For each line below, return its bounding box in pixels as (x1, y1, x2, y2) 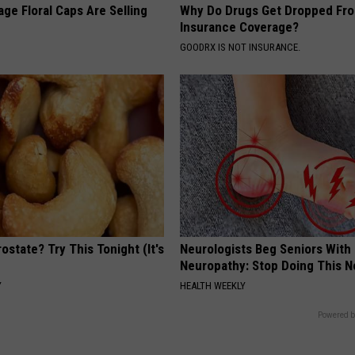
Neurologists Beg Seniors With (180, 241, 352, 257)
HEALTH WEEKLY (180, 280, 246, 292)
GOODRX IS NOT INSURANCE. (180, 41, 301, 53)
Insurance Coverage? (180, 19, 300, 35)
